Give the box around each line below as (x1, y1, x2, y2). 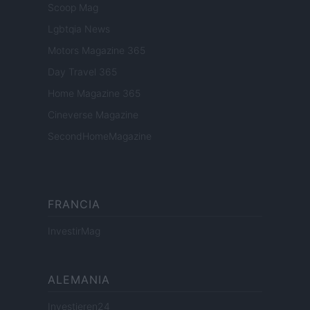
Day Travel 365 (48, 66, 117, 78)
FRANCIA (48, 197, 100, 212)
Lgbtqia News (48, 23, 110, 35)
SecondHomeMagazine (48, 130, 152, 143)
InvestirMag (48, 225, 100, 237)
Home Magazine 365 (48, 87, 140, 100)
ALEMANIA (48, 273, 110, 287)
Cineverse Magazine (48, 109, 138, 121)
